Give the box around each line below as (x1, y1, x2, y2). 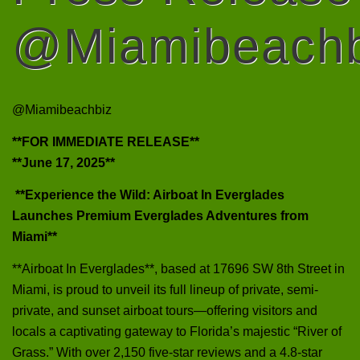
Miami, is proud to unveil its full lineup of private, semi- (12, 282, 318, 297)
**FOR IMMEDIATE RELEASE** (12, 134, 199, 149)
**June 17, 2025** (12, 155, 115, 170)
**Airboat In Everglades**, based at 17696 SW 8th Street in (12, 261, 345, 276)
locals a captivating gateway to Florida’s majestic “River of (12, 324, 342, 338)
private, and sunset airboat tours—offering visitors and (12, 303, 317, 317)
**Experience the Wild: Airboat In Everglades (12, 187, 284, 202)
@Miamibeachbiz (12, 102, 112, 117)
